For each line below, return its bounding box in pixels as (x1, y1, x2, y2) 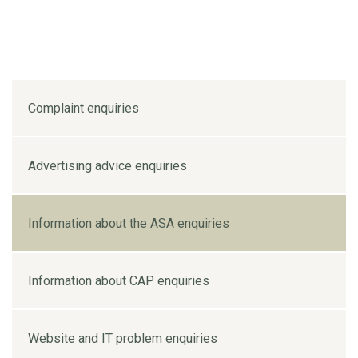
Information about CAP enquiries (28, 272, 209, 288)
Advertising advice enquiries (28, 157, 187, 173)
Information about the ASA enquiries (28, 215, 229, 231)
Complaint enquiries (28, 100, 139, 116)
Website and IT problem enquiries (28, 330, 217, 346)
